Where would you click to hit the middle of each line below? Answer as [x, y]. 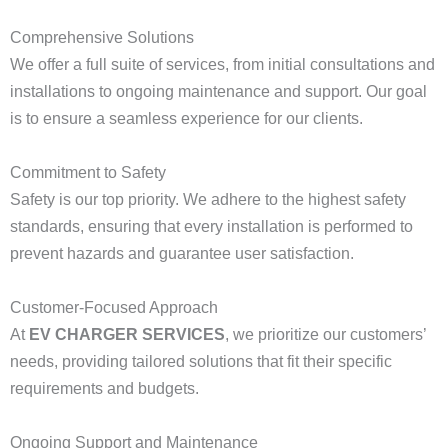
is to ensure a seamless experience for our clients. [186, 118]
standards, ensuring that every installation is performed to [211, 226]
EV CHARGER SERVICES [127, 334]
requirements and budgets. [104, 388]
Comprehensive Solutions [102, 37]
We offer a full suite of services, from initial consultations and [222, 64]
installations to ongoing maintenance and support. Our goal [218, 91]
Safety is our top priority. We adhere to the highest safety [208, 199]
